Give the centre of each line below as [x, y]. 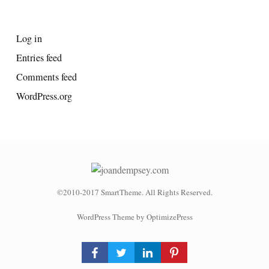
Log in [29, 38]
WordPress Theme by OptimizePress [134, 217]
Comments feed [47, 77]
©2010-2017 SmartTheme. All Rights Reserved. [134, 192]
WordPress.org [44, 96]
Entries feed [39, 57]
